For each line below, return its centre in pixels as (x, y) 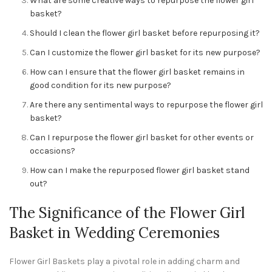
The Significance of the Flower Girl (127, 213)
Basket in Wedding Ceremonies (114, 233)
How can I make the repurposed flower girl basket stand (140, 170)
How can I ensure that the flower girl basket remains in (137, 72)
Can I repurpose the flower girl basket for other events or (142, 138)
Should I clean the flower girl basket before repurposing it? (145, 33)
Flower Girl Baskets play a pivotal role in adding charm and (124, 261)
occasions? (53, 151)
